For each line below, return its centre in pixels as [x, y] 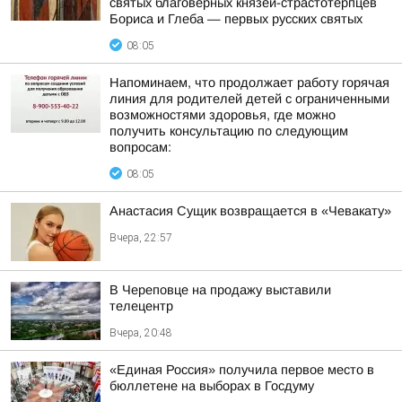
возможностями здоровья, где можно [223, 115]
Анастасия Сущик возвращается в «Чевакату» [250, 211]
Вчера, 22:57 [141, 238]
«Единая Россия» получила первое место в [242, 370]
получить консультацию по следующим [229, 131]
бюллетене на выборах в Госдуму [212, 386]
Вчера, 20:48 [141, 333]
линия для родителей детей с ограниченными [249, 99]
